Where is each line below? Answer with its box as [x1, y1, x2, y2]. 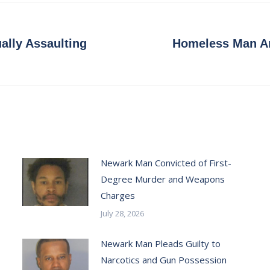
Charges [100, 189, 135, 201]
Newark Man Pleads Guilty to [100, 237, 221, 250]
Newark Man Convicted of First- [100, 157, 231, 169]
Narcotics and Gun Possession [100, 254, 227, 266]
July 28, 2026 [100, 208, 144, 219]
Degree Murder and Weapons [100, 173, 225, 185]
